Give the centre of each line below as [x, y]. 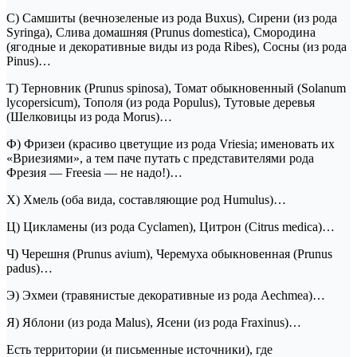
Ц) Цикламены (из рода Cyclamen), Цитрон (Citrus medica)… [171, 227]
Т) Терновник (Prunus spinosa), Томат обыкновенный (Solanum [176, 88]
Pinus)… [29, 61]
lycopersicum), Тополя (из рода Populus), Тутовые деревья [161, 103]
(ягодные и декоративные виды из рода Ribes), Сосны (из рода [177, 47]
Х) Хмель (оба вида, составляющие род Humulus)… [146, 200]
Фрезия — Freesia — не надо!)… [94, 173]
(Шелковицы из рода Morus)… [89, 117]
